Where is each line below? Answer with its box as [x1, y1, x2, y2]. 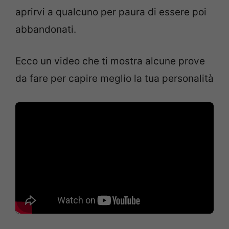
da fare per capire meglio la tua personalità [15, 73, 214, 85]
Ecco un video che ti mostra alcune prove [15, 55, 205, 67]
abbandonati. [15, 23, 76, 35]
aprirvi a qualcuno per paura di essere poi [15, 6, 207, 18]
